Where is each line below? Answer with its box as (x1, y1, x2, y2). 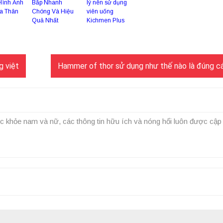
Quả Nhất (32, 17, 58, 24)
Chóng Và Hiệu (32, 8, 74, 15)
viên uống (87, 8, 113, 15)
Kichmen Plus (87, 17, 124, 24)
